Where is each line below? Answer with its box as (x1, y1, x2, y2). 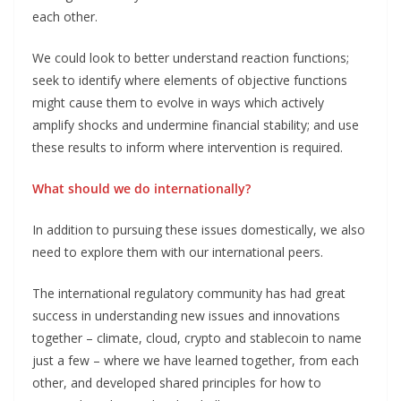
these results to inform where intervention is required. (32, 138, 343, 156)
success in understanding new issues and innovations (32, 306, 340, 324)
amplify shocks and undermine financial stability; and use (32, 115, 359, 133)
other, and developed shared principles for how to (32, 373, 321, 391)
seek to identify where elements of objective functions (32, 71, 347, 89)
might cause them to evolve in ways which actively (32, 93, 324, 111)
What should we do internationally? (32, 179, 251, 197)
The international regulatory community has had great (32, 284, 346, 302)
